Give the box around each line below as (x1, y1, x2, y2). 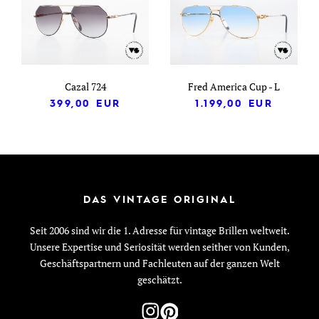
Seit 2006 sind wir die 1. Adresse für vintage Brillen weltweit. (29, 223, 290, 237)
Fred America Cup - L (188, 79, 280, 93)
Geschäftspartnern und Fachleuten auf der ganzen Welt (39, 256, 280, 270)
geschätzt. (137, 272, 182, 286)
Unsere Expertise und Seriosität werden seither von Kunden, (29, 239, 290, 253)
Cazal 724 (64, 79, 106, 93)
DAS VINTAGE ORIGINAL (83, 192, 236, 206)
